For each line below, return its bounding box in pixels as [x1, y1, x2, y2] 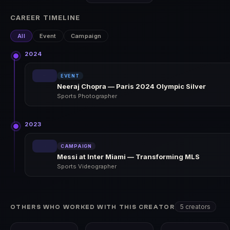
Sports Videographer [57, 162, 117, 170]
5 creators [180, 202, 210, 210]
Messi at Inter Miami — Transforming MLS [57, 152, 200, 161]
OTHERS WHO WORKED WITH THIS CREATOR [10, 203, 175, 210]
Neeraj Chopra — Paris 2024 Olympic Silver [57, 82, 206, 90]
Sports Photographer [57, 92, 117, 100]
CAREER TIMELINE [10, 13, 81, 22]
